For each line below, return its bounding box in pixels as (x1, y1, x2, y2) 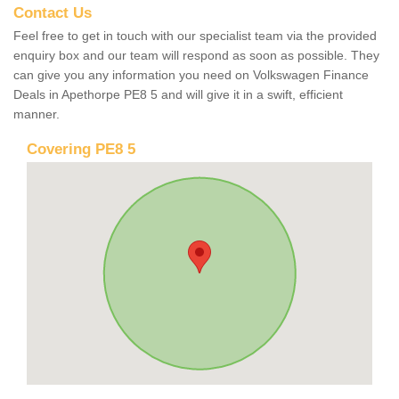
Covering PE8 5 (27, 140, 135, 158)
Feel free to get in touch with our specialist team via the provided (13, 28, 377, 43)
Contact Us (13, 4, 92, 21)
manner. (13, 106, 60, 121)
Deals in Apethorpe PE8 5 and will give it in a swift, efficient (13, 86, 343, 102)
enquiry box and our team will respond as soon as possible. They (13, 47, 379, 62)
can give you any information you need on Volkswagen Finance (13, 67, 369, 82)
